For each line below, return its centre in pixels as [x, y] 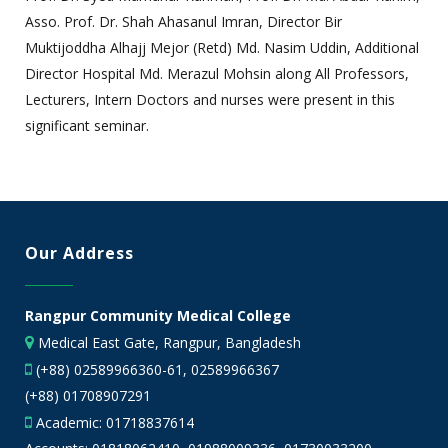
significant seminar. [87, 125]
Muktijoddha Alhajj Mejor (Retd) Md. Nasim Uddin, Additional [222, 47]
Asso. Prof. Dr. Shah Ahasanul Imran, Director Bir [184, 21]
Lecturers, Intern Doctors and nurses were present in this [210, 99]
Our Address [79, 253]
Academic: [69, 422]
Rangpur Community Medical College [158, 315]
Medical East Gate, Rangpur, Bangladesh [167, 342]
